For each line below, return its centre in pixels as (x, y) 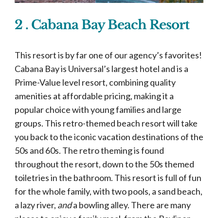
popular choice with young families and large (98, 109)
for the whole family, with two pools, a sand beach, (109, 191)
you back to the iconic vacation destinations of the (109, 136)
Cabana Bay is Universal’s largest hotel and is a (101, 68)
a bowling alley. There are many (132, 205)
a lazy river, (36, 205)
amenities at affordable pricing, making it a (94, 96)
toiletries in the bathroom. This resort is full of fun (108, 177)
